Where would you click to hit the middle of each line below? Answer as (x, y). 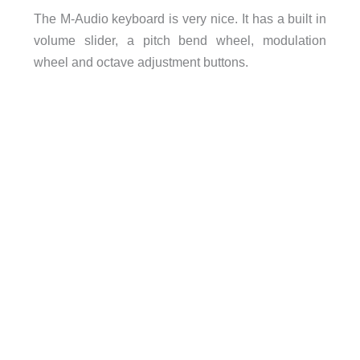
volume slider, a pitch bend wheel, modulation (180, 40)
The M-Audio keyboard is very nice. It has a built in (180, 18)
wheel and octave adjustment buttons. (141, 61)
